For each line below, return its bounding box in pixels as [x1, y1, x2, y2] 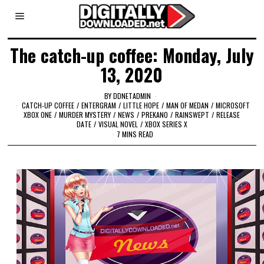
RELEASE [216, 109, 240, 120]
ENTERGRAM [81, 100, 117, 110]
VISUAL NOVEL [98, 118, 138, 129]
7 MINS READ [117, 129, 154, 140]
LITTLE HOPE [123, 100, 160, 110]
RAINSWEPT [175, 109, 210, 120]
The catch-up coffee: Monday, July [9, 42, 254, 68]
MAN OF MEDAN [166, 100, 209, 110]
